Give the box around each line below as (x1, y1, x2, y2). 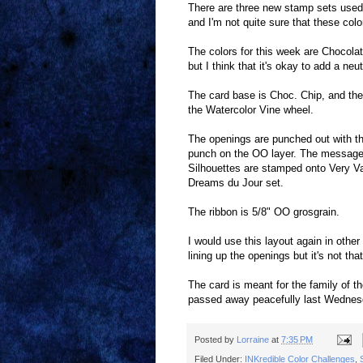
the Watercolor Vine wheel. (188, 104, 314, 117)
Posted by (194, 334, 237, 344)
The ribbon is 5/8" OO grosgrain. (188, 206, 340, 219)
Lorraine (237, 334, 271, 344)
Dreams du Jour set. (188, 177, 284, 190)
